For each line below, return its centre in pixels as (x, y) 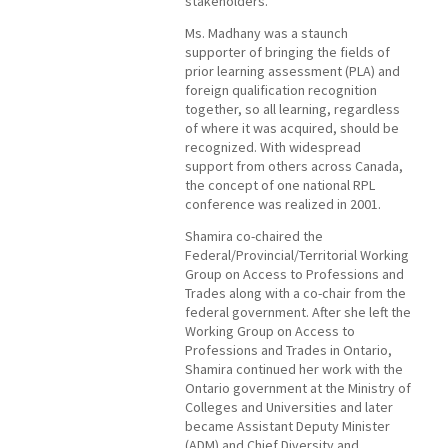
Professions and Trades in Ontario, (288, 350)
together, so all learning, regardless (292, 109)
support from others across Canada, (294, 166)
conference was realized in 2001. (283, 204)
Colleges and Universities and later (289, 407)
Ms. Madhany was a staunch (266, 33)
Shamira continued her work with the (294, 369)
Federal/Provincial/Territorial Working (297, 255)
